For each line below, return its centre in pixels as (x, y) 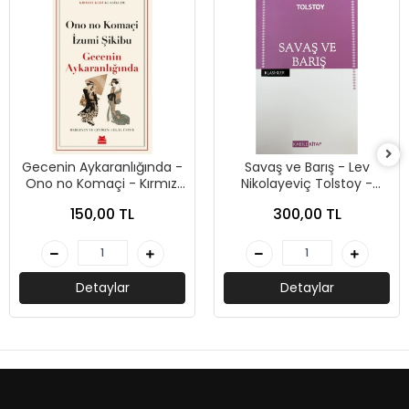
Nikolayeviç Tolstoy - (307, 184)
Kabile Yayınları (307, 200)
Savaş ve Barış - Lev (307, 167)
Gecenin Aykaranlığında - (102, 167)
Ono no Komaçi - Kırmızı (102, 184)
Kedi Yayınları (102, 200)
